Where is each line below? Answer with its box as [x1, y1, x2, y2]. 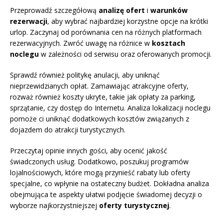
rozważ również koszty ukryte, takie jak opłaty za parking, [10, 92, 196, 102]
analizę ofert [99, 5, 145, 15]
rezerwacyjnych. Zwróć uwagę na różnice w [10, 38, 152, 48]
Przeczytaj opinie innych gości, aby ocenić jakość [10, 146, 167, 156]
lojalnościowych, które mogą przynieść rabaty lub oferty [10, 168, 190, 178]
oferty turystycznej [99, 201, 169, 211]
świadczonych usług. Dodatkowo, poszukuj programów [10, 157, 189, 167]
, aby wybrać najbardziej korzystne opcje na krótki [47, 16, 208, 26]
